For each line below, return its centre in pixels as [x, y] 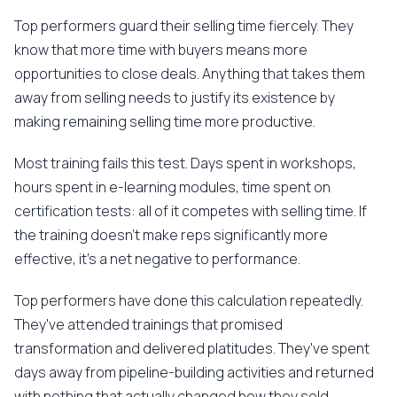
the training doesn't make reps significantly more [171, 235]
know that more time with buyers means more [161, 50]
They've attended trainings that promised [148, 324]
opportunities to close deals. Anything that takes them [190, 74]
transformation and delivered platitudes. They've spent [192, 348]
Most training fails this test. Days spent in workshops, [185, 163]
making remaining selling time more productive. [165, 121]
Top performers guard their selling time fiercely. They [184, 26]
